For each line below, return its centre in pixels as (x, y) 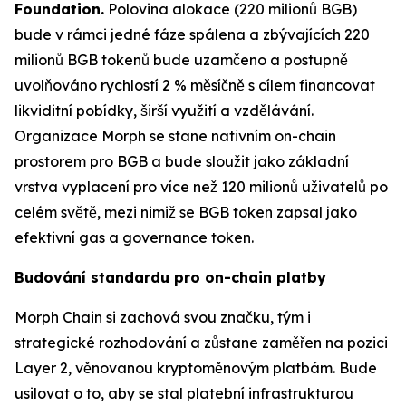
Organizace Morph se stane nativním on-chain (175, 136)
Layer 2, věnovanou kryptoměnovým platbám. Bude (196, 368)
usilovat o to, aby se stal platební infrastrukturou (184, 394)
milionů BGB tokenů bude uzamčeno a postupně (181, 60)
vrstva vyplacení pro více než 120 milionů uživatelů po (201, 187)
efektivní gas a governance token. (134, 238)
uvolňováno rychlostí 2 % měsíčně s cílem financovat (195, 86)
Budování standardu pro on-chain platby (170, 278)
